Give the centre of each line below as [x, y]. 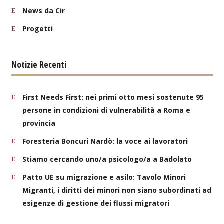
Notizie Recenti [39, 64]
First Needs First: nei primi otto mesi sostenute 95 [113, 97]
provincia [39, 123]
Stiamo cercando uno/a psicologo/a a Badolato [107, 159]
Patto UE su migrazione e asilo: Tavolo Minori [104, 177]
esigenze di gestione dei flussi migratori [96, 203]
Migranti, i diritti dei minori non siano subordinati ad [117, 190]
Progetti [37, 29]
